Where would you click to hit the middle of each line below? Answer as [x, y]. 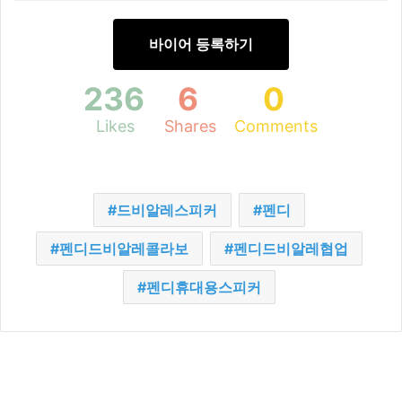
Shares [190, 127]
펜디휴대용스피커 [203, 288]
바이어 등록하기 [201, 44]
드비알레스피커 [166, 210]
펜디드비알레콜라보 [123, 249]
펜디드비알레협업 [290, 249]
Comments [275, 127]
